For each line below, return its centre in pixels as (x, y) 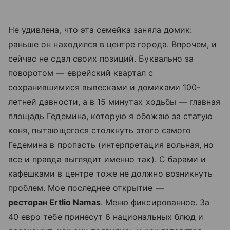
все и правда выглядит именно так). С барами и (107, 159)
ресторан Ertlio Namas (55, 202)
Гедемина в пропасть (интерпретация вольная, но (111, 145)
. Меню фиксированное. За (155, 202)
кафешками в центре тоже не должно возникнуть (111, 173)
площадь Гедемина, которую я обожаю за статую (111, 116)
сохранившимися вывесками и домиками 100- (104, 87)
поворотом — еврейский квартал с (81, 73)
